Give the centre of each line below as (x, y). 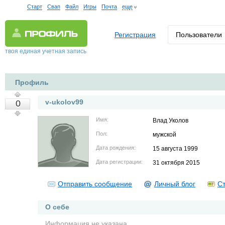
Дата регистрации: (119, 162)
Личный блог (175, 184)
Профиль (32, 82)
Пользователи (199, 35)
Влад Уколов (171, 121)
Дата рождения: (116, 148)
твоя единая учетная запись (46, 51)
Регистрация (135, 35)
